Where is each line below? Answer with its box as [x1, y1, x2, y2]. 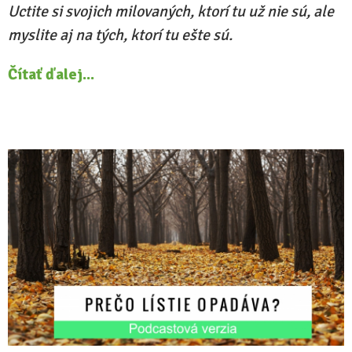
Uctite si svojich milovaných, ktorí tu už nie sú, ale [8, 2, 334, 21]
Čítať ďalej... [8, 64, 94, 84]
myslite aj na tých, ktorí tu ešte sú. [8, 25, 233, 45]
